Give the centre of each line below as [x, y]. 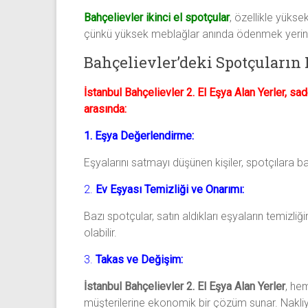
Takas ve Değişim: [139, 259]
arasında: [105, 109]
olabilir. [100, 232]
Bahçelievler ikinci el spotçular [157, 17]
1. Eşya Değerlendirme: [139, 135]
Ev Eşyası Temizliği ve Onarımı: [170, 189]
